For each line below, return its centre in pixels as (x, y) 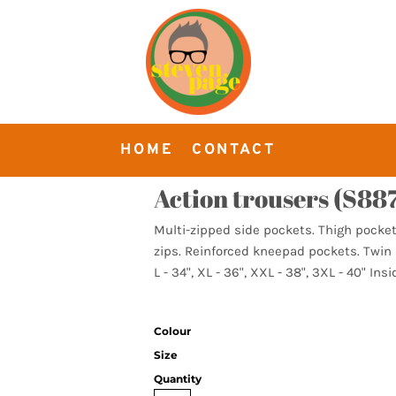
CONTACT (233, 150)
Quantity (178, 379)
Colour (172, 331)
